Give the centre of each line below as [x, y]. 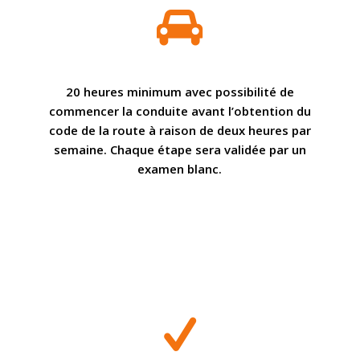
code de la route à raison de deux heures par [180, 130]
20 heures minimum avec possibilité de [180, 91]
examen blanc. [180, 168]
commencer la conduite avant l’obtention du [180, 110]
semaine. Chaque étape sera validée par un [180, 149]
